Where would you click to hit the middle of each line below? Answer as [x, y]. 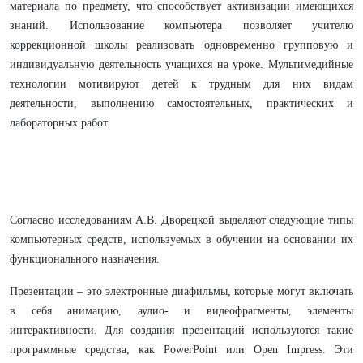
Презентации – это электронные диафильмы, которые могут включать [181, 291]
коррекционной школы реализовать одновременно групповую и [181, 45]
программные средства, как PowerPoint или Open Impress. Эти [181, 350]
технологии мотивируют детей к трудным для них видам [181, 84]
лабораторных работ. [60, 123]
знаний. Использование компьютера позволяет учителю [181, 26]
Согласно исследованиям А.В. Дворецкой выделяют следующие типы [181, 220]
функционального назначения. [85, 259]
